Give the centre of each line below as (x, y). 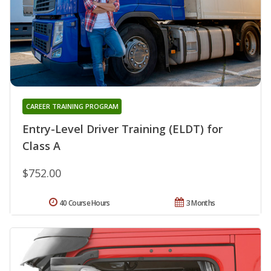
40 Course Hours (85, 203)
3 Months (201, 203)
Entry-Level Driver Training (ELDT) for (122, 129)
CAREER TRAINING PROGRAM (72, 106)
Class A (41, 145)
